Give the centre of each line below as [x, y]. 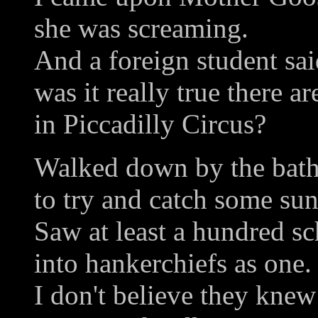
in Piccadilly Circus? [150, 124]
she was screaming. [141, 28]
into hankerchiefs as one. [173, 263]
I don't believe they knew [175, 295]
